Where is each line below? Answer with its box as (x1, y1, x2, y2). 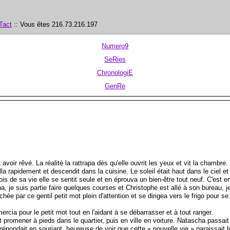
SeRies (104, 55, 126, 63)
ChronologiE (97, 68, 133, 76)
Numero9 (102, 42, 128, 50)
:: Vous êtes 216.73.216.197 (12, 20, 98, 28)
